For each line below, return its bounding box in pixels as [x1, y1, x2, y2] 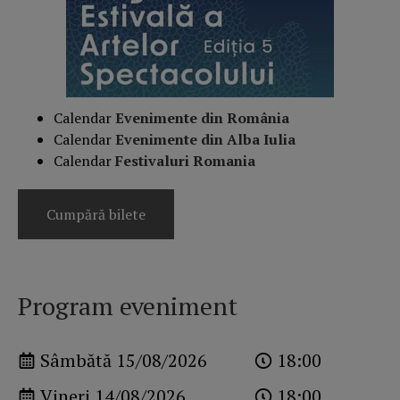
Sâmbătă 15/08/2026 [40, 347, 207, 372]
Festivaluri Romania [115, 150, 255, 171]
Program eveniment [18, 288, 237, 322]
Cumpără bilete [46, 204, 146, 224]
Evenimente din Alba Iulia [115, 129, 296, 149]
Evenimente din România [115, 107, 289, 128]
